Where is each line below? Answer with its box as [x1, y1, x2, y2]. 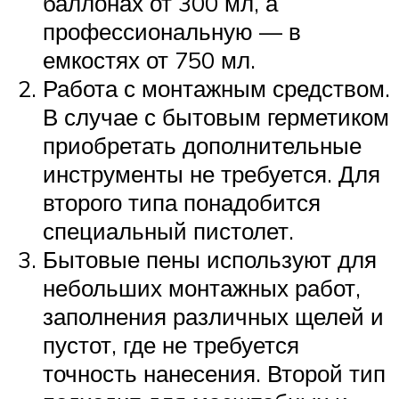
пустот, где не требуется [43, 330, 299, 360]
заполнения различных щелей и [43, 302, 384, 331]
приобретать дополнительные [43, 131, 362, 160]
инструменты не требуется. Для [43, 159, 380, 189]
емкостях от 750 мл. [43, 45, 256, 75]
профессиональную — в [43, 17, 301, 46]
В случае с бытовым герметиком [43, 102, 389, 132]
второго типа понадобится [43, 188, 321, 217]
